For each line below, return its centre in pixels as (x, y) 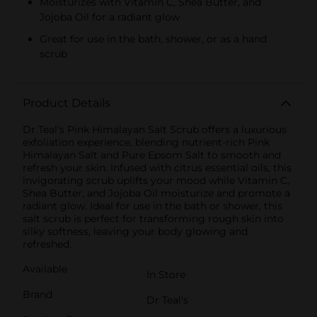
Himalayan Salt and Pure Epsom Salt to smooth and (152, 155)
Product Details (67, 103)
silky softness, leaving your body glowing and (135, 231)
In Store (166, 274)
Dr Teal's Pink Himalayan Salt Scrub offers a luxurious (155, 129)
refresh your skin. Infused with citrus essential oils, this (157, 167)
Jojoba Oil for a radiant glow (110, 17)
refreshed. (47, 244)
